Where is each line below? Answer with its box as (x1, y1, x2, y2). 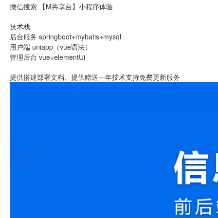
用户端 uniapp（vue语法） (10, 42, 91, 52)
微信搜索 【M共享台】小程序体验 (10, 1, 113, 11)
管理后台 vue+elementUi (10, 52, 85, 62)
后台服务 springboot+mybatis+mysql (10, 32, 121, 41)
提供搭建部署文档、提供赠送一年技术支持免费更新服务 (10, 72, 180, 82)
